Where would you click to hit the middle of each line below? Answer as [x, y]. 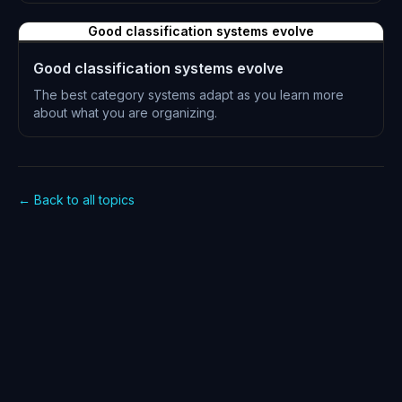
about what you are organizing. [125, 113]
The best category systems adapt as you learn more [188, 95]
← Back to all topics [76, 200]
